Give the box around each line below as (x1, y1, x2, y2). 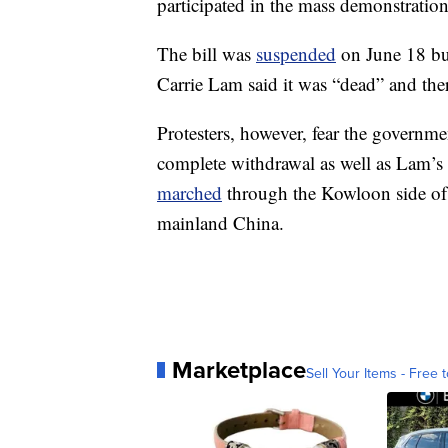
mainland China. (157, 210, 284, 235)
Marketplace (172, 352, 306, 387)
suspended (256, 41, 336, 66)
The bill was (157, 41, 256, 66)
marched (157, 180, 222, 205)
